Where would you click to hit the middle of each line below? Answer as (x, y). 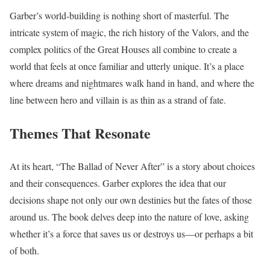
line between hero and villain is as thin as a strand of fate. (118, 99)
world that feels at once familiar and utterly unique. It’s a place (127, 66)
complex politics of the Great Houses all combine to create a (123, 49)
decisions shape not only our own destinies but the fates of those (131, 199)
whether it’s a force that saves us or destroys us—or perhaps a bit (131, 233)
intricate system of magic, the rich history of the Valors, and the (129, 32)
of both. (24, 250)
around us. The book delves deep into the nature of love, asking (129, 216)
